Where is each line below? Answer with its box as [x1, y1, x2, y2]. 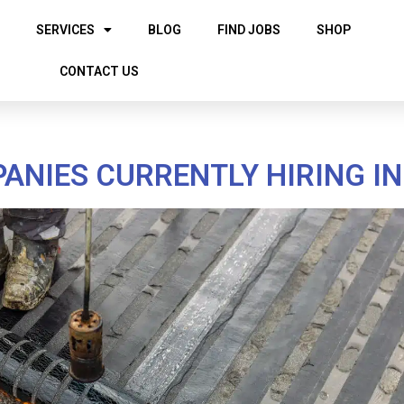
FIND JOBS [216, 23, 280, 37]
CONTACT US [59, 64, 139, 78]
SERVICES [35, 23, 95, 37]
